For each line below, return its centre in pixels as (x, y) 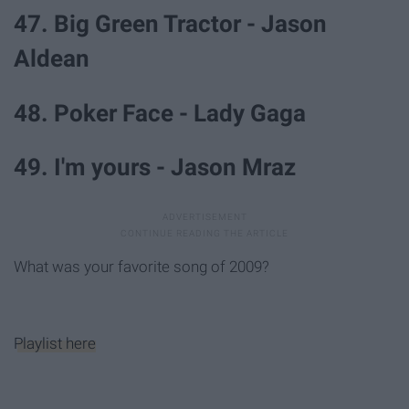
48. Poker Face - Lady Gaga (160, 113)
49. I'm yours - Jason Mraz (155, 167)
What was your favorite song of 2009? (142, 266)
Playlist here (55, 343)
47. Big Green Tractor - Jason (170, 24)
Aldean (52, 59)
